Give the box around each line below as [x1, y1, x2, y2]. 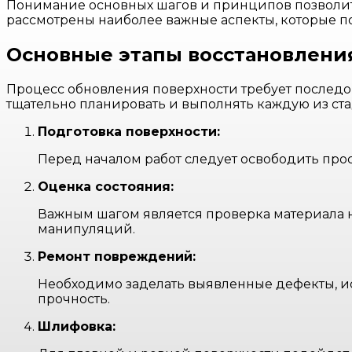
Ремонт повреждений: [38, 249, 196, 265]
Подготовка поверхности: [38, 124, 220, 140]
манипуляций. [38, 222, 135, 237]
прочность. [38, 291, 110, 307]
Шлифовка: [38, 319, 115, 335]
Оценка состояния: [38, 179, 174, 195]
